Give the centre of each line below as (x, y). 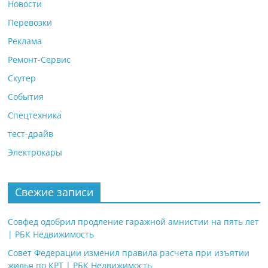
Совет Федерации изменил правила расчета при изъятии (129, 253)
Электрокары (35, 152)
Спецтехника (35, 115)
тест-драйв (31, 134)
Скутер (22, 78)
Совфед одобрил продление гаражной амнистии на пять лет (134, 222)
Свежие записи (54, 192)
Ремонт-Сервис (39, 60)
